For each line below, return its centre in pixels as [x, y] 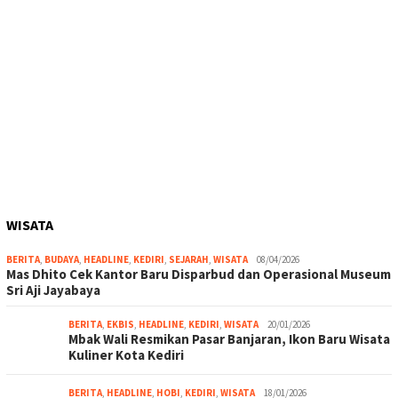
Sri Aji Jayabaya [53, 291]
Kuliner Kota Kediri [126, 355]
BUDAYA [62, 260]
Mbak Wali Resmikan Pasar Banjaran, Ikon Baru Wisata [229, 339]
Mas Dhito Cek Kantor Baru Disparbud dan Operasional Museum [199, 275]
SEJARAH [189, 260]
